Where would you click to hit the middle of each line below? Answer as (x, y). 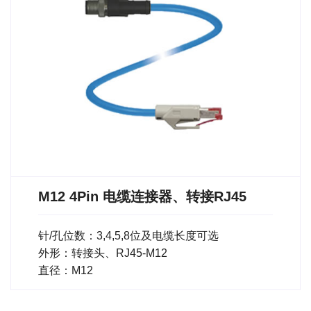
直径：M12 (66, 270)
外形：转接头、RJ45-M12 (103, 253)
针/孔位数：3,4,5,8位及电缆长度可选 (128, 235)
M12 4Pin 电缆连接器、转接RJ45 (142, 196)
